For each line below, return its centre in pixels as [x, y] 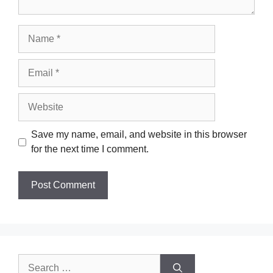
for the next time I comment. [90, 149]
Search [34, 261]
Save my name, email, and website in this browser [139, 134]
